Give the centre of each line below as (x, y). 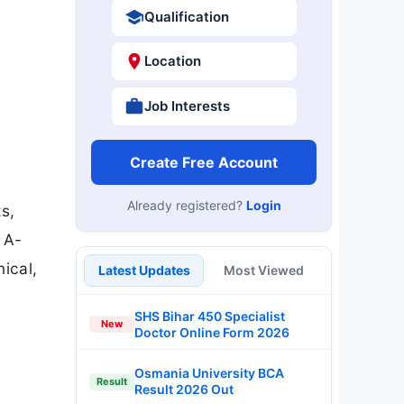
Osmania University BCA (209, 373)
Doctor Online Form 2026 (212, 332)
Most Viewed (264, 270)
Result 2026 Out (184, 389)
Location (172, 61)
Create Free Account (204, 162)
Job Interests (187, 106)
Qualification (186, 16)
